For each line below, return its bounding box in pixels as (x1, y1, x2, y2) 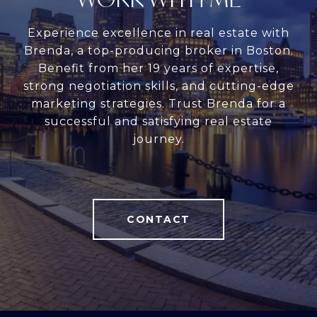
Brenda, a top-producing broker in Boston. (23, 43, 294, 57)
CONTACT (127, 212, 190, 226)
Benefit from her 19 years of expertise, (38, 61, 279, 75)
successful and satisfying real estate (45, 114, 272, 128)
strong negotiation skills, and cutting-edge (23, 79, 294, 93)
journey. (132, 132, 185, 146)
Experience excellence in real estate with (28, 25, 289, 40)
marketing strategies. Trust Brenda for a (31, 96, 286, 110)
